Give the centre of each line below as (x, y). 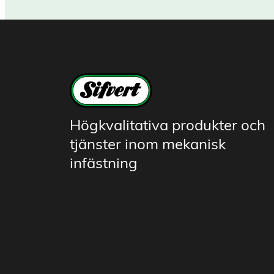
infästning (104, 164)
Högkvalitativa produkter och (168, 126)
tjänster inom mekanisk (148, 145)
